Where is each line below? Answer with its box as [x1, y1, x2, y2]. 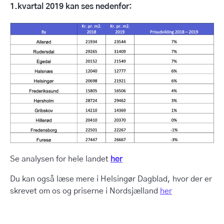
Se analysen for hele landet [10, 154, 110, 163]
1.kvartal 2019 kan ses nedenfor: [10, 2, 132, 10]
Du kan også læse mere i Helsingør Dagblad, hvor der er [10, 174, 212, 183]
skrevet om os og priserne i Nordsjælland [10, 186, 160, 195]
